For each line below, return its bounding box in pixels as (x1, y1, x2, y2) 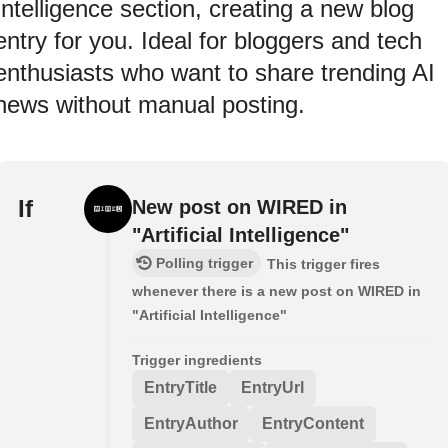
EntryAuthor (144, 414, 238, 432)
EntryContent (262, 414, 364, 432)
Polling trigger (156, 254, 253, 271)
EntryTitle (144, 378, 217, 396)
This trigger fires (267, 255, 380, 272)
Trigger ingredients (132, 351, 262, 368)
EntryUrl (241, 378, 304, 396)
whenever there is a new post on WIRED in (132, 282, 421, 299)
